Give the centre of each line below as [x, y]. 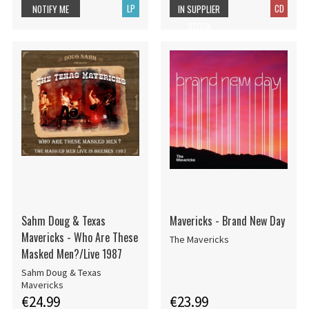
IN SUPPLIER [199, 9]
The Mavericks [199, 240]
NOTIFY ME [51, 9]
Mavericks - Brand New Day [227, 220]
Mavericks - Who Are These [79, 237]
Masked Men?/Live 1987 [71, 253]
